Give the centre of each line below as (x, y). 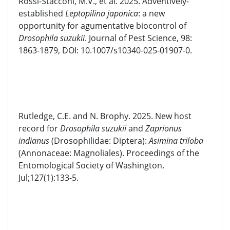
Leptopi (79, 13)
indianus (34, 141)
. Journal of (106, 38)
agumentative (107, 26)
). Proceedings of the (159, 153)
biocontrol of (160, 26)
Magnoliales (97, 153)
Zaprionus (164, 128)
